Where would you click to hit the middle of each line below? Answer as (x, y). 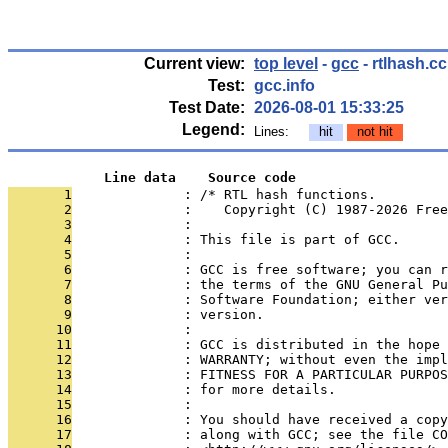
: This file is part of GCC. (236, 239)
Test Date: (207, 107)
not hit (375, 131)
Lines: (281, 131)
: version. (168, 314)
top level (286, 63)
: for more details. (204, 389)
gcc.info (284, 85)
